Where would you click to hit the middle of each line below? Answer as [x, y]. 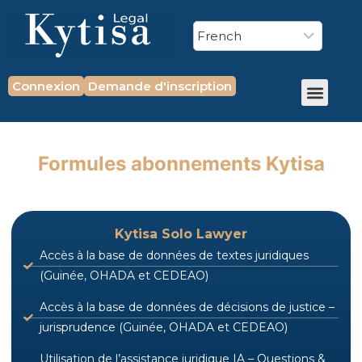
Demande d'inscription [160, 86]
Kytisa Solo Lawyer [181, 234]
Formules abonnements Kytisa [181, 164]
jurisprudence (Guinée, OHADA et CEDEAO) [164, 328]
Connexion [46, 86]
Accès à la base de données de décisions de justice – [187, 307]
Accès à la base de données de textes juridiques [174, 256]
